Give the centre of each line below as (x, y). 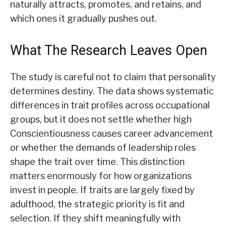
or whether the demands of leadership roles (103, 148)
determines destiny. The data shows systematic (112, 91)
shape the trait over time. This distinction (97, 162)
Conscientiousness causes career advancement (111, 134)
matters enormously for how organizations (101, 176)
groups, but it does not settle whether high (101, 120)
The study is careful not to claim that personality (113, 77)
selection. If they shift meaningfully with (95, 218)
